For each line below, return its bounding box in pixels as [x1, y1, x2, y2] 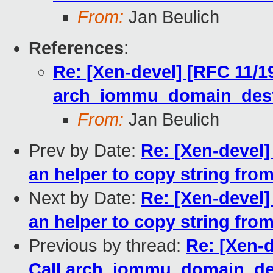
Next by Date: [29, 188, 141, 208]
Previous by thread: [29, 236, 186, 256]
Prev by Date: [29, 141, 141, 161]
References [29, 38, 124, 58]
